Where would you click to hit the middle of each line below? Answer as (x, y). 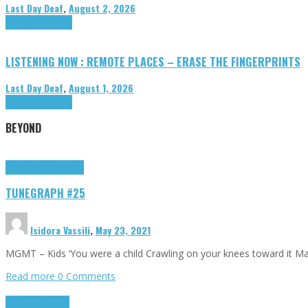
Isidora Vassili (60, 230)
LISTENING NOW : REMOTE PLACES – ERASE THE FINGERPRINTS (153, 61)
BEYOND (23, 128)
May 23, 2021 (123, 230)
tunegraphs (63, 167)
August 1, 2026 (101, 88)
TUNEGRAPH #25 (45, 193)
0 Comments (87, 276)
